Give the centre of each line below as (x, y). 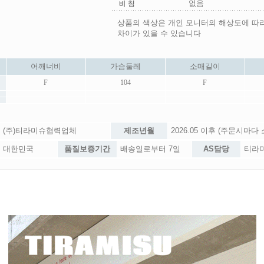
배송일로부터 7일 (150, 149)
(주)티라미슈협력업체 (40, 131)
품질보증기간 (87, 149)
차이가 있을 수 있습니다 (159, 33)
